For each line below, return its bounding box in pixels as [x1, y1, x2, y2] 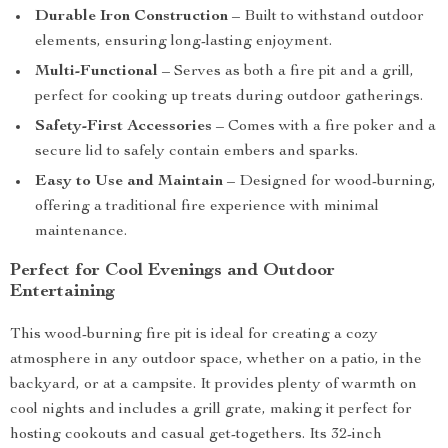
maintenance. [35, 224, 127, 240]
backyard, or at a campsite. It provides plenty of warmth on [10, 377, 417, 393]
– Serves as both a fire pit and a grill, [158, 64, 414, 80]
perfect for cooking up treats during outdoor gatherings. [35, 89, 423, 105]
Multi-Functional [35, 64, 158, 80]
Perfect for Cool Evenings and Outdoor [10, 262, 335, 280]
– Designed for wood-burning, [223, 174, 436, 190]
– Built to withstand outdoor [228, 9, 424, 25]
